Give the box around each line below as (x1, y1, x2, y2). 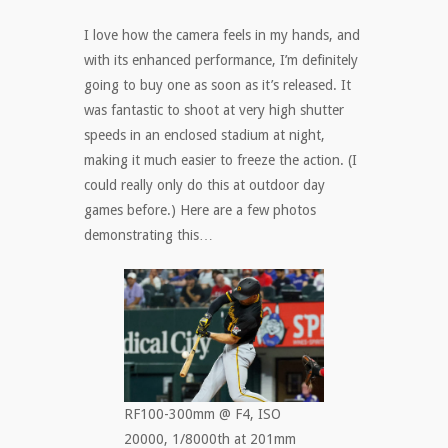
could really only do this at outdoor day (84, 177, 325, 194)
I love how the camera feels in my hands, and (84, 27, 360, 44)
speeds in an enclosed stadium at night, (84, 127, 325, 144)
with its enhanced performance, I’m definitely (84, 52, 358, 69)
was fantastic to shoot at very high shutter (84, 102, 344, 119)
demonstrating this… (84, 227, 213, 244)
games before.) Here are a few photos (84, 202, 316, 219)
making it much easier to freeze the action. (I (84, 152, 357, 169)
